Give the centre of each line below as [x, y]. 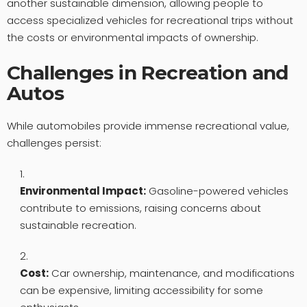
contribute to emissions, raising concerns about [140, 208]
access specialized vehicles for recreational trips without [150, 20]
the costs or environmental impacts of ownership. [133, 37]
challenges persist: [54, 143]
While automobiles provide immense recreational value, [148, 125]
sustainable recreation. [78, 225]
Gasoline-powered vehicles [217, 191]
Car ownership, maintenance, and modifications [171, 273]
